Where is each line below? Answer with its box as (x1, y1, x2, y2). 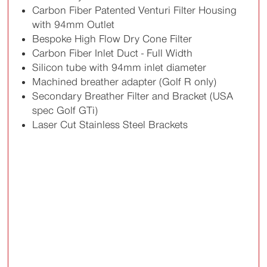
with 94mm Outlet (32, 18, 115, 31)
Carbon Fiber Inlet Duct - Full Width (32, 47, 193, 60)
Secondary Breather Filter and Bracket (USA (32, 90, 234, 103)
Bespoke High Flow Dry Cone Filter (32, 33, 193, 45)
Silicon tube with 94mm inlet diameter (32, 61, 207, 74)
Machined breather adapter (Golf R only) (32, 76, 217, 88)
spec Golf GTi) (32, 104, 98, 117)
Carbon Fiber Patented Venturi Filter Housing (32, 4, 237, 17)
